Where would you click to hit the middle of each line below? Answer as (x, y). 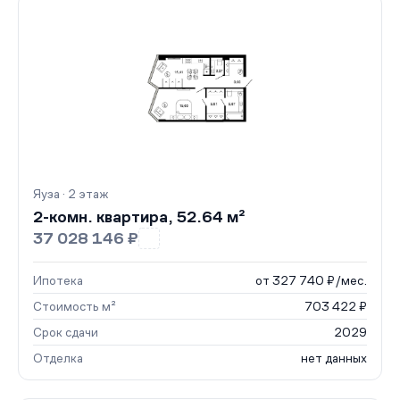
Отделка (58, 358)
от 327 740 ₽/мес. (311, 280)
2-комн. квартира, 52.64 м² (139, 217)
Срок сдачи (66, 332)
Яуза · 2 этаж (71, 194)
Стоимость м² (75, 306)
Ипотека (58, 280)
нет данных (334, 358)
